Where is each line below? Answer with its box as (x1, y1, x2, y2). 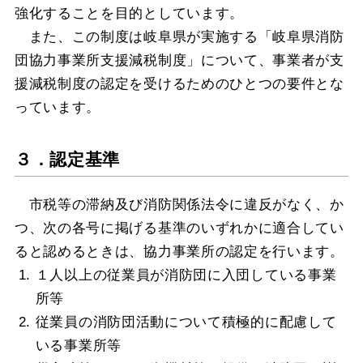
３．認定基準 (14, 150, 121, 169)
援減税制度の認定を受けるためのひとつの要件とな (14, 75, 344, 92)
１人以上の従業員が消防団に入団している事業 (35, 267, 337, 283)
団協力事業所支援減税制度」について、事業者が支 (14, 52, 344, 68)
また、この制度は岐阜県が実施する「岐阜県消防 (14, 28, 344, 45)
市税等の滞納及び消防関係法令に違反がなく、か (14, 196, 344, 212)
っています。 (14, 99, 101, 115)
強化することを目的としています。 (14, 5, 244, 21)
